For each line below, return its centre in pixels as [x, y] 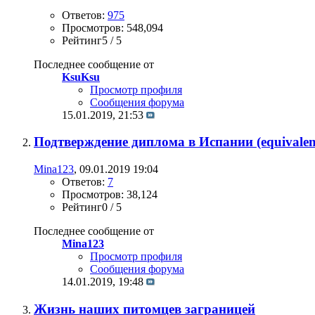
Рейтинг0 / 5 [92, 207]
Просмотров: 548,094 [112, 27]
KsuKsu [81, 77]
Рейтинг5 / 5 [92, 40]
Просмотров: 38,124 [110, 195]
